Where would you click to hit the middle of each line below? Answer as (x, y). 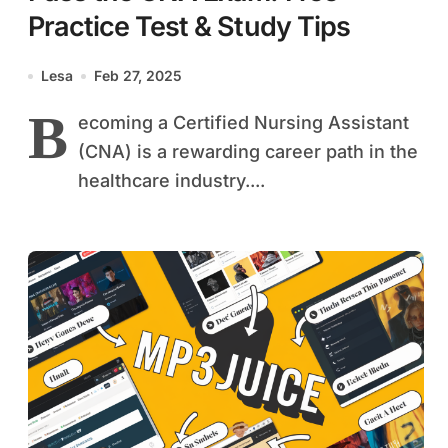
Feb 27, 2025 (138, 76)
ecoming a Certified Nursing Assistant (243, 123)
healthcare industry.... (171, 181)
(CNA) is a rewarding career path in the (248, 152)
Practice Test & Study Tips (189, 27)
